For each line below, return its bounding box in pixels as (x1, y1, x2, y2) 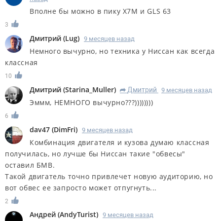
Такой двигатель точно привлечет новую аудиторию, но (5, 171, 213, 181)
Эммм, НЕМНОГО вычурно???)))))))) (30, 97, 153, 107)
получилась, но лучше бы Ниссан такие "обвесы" (5, 148, 186, 158)
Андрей (30, 210, 56, 220)
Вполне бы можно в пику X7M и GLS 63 (30, 6, 171, 16)
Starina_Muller (65, 84, 114, 94)
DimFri (54, 124, 75, 134)
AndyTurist (60, 210, 96, 220)
